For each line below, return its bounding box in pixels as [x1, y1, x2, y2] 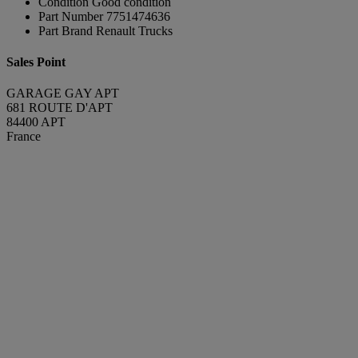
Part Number [38, 9, 103, 23]
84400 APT [6, 115, 66, 129]
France [6, 129, 41, 144]
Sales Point [6, 54, 66, 69]
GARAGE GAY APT [6, 86, 119, 101]
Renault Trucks [96, 23, 173, 38]
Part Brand [38, 23, 93, 38]
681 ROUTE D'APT [6, 101, 113, 115]
